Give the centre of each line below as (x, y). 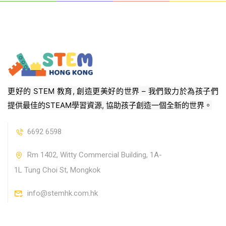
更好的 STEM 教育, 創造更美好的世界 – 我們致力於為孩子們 (113, 91)
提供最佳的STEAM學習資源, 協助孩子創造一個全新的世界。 (110, 105)
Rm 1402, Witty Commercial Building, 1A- (94, 155)
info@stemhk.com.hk (62, 193)
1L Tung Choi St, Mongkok (57, 170)
